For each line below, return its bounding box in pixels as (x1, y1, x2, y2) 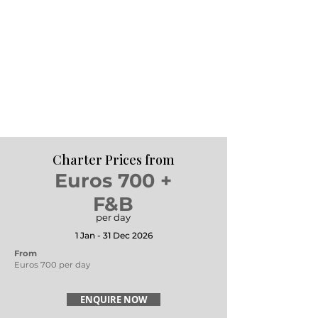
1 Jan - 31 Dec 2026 (75, 230, 153, 241)
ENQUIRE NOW (79, 293, 148, 306)
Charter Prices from (53, 151, 175, 168)
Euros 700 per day (14, 260, 90, 270)
